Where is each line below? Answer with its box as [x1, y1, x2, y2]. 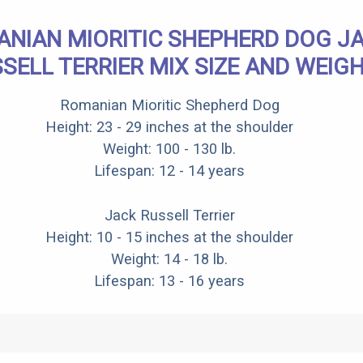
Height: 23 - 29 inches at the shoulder [45, 118, 293, 136]
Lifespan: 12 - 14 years [94, 162, 245, 180]
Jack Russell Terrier [104, 206, 235, 224]
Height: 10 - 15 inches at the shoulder [45, 228, 293, 246]
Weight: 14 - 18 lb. [111, 250, 228, 267]
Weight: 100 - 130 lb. [103, 140, 236, 158]
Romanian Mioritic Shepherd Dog [59, 96, 280, 114]
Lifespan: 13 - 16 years [94, 271, 245, 289]
